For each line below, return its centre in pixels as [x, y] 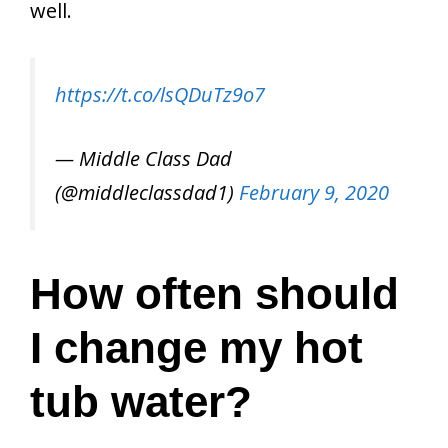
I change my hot [196, 347]
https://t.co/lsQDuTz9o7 [160, 94]
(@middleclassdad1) [147, 192]
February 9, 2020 [314, 192]
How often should [214, 293]
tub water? [141, 401]
